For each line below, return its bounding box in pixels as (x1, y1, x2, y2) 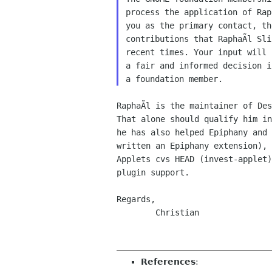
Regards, (117, 194, 155, 204)
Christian (117, 208, 155, 217)
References (141, 257, 195, 267)
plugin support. (117, 168, 189, 177)
